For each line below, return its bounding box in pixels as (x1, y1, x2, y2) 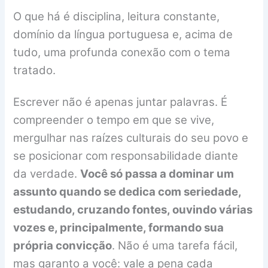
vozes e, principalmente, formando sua (13, 221, 224, 235)
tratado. (13, 63, 56, 77)
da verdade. (13, 167, 81, 181)
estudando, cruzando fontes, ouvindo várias (13, 203, 253, 217)
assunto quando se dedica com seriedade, (13, 185, 242, 199)
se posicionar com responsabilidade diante (13, 149, 239, 163)
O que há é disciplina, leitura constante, (13, 9, 220, 23)
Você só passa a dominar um (80, 167, 234, 181)
